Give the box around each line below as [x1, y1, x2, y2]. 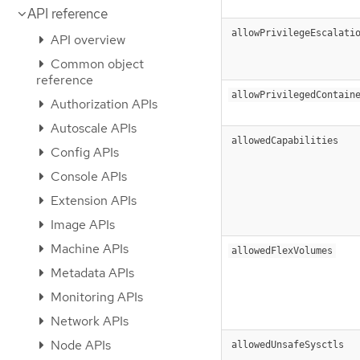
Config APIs [47, 144, 119, 161]
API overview [47, 31, 125, 48]
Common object [47, 55, 144, 72]
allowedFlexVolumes [231, 244, 333, 256]
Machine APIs [47, 240, 129, 257]
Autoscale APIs [47, 120, 137, 137]
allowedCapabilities [231, 134, 338, 146]
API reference [27, 5, 108, 22]
